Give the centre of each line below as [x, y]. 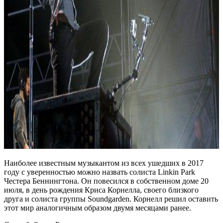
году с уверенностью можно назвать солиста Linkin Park [100, 172]
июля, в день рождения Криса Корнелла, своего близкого [101, 190]
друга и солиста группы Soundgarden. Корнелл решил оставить [111, 199]
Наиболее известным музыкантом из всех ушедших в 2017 [104, 163]
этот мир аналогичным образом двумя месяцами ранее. [98, 208]
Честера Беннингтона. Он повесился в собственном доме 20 [106, 181]
